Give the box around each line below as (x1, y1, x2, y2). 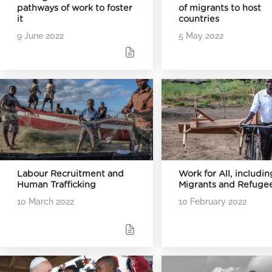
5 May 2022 (178, 30, 224, 41)
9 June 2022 (17, 30, 64, 41)
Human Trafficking (17, 180, 96, 190)
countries (178, 15, 220, 24)
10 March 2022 (17, 196, 74, 207)
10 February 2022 (178, 196, 247, 207)
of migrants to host (178, 4, 262, 13)
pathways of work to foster (17, 4, 132, 13)
